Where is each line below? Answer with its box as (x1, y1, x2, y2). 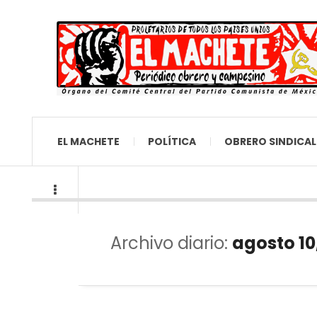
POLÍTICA (148, 134, 196, 149)
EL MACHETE (57, 134, 120, 149)
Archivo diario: (110, 231, 232, 255)
